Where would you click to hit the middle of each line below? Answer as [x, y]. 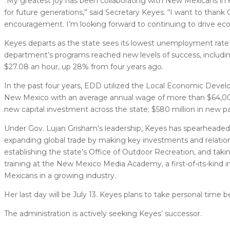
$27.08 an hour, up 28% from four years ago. [84, 66]
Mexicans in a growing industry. [60, 175]
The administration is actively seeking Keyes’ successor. [103, 213]
